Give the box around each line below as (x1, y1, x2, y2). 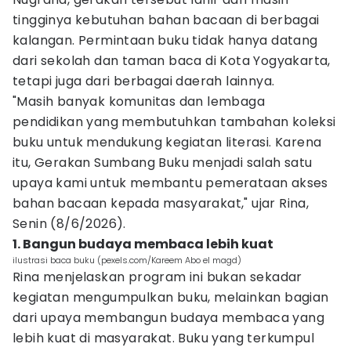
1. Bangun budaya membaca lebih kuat (13, 235, 273, 253)
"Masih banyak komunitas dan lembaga (13, 92, 265, 110)
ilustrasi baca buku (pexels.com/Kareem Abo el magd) (13, 254, 241, 266)
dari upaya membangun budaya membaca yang (13, 309, 324, 327)
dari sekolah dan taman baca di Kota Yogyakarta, (13, 52, 331, 70)
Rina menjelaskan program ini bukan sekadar (13, 268, 302, 286)
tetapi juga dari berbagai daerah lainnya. (13, 72, 275, 90)
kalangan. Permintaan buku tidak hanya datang (13, 31, 318, 49)
